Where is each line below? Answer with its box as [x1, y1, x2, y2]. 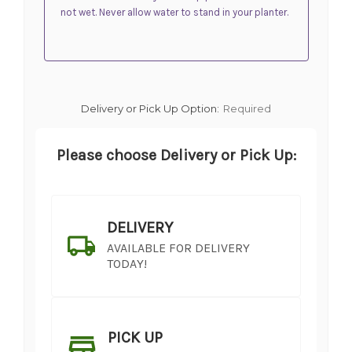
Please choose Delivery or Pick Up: [56, 145, 296, 164]
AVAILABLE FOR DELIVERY [107, 240, 250, 255]
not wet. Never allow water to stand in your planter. [60, 5, 288, 18]
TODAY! [107, 255, 147, 271]
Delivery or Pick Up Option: [81, 101, 219, 115]
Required [222, 101, 271, 115]
